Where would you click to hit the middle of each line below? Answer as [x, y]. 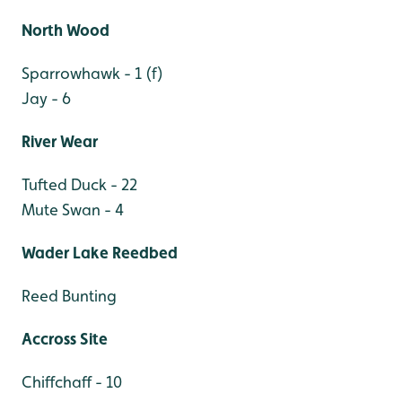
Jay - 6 [46, 98]
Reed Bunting [69, 295]
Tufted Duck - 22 [79, 184]
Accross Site [65, 338]
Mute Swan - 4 [73, 209]
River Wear [60, 141]
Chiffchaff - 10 [72, 381]
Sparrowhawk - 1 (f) [92, 73]
